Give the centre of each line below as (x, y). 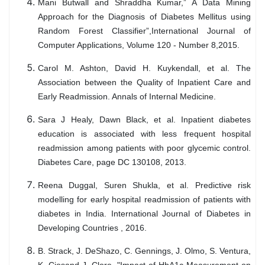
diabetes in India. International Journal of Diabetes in (144, 213)
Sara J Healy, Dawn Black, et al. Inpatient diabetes (144, 119)
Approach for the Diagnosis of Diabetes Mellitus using (144, 16)
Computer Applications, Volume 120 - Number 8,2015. (139, 45)
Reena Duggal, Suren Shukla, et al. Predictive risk (144, 185)
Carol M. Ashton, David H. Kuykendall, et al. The (144, 68)
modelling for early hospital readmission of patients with (144, 199)
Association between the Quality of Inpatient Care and (144, 82)
